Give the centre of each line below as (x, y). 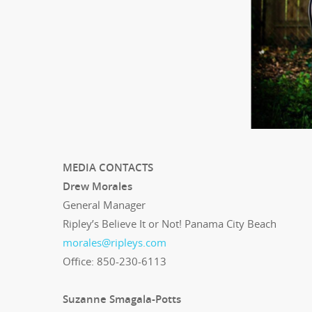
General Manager (104, 204)
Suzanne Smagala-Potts (122, 298)
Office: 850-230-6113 (115, 261)
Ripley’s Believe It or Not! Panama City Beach (170, 223)
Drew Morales (97, 186)
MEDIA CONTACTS (108, 167)
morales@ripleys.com (115, 242)
